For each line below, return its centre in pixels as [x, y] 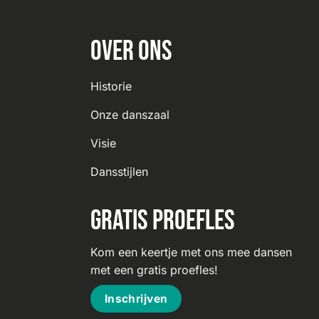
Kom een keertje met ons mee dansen [191, 252]
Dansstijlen [119, 171]
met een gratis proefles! [154, 270]
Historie [111, 86]
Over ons [131, 51]
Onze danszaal [130, 114]
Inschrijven [136, 298]
